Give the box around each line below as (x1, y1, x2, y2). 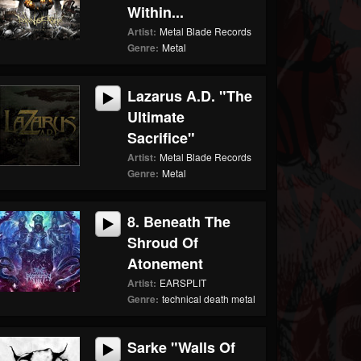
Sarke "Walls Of (127, 337, 236, 358)
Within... (127, 2, 185, 23)
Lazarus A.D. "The (127, 85, 253, 106)
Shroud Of (127, 232, 199, 253)
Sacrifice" (127, 127, 196, 148)
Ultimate (127, 106, 185, 127)
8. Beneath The (127, 211, 231, 232)
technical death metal (162, 292, 256, 305)
